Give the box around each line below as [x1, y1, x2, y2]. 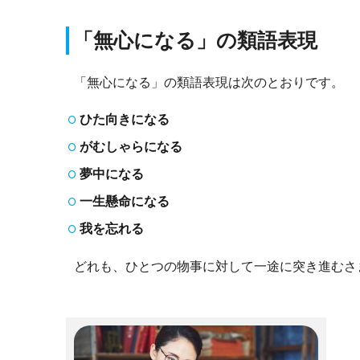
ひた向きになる [80, 112, 170, 126]
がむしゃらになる [80, 139, 182, 153]
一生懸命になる [80, 194, 170, 208]
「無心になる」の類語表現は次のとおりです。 [74, 75, 344, 89]
